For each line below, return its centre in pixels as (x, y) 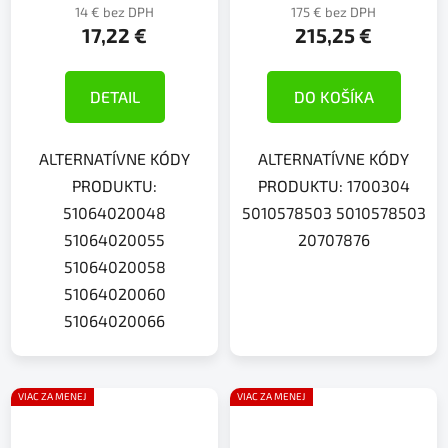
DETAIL (114, 97)
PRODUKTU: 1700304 (333, 186)
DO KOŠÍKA (333, 97)
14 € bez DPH (114, 12)
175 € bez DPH (333, 12)
